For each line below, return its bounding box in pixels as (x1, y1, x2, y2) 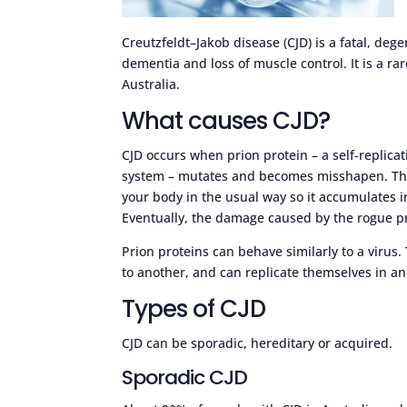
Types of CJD (122, 292, 266, 325)
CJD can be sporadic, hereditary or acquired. (122, 333, 393, 352)
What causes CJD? (122, 104, 331, 137)
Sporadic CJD (122, 362, 248, 392)
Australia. (122, 74, 181, 93)
